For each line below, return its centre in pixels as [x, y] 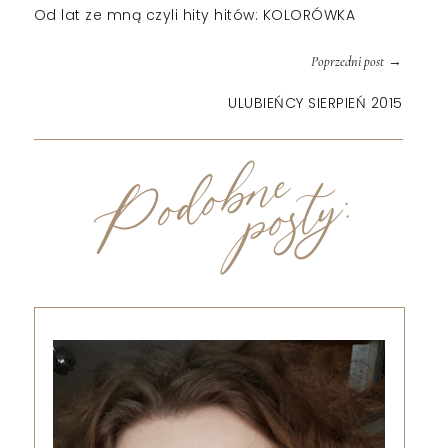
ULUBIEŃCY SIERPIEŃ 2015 [315, 102]
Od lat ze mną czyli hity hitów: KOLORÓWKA [194, 14]
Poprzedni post [347, 61]
